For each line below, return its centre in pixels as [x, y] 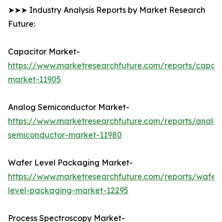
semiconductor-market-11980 [65, 135]
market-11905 [34, 80]
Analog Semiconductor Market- [69, 107]
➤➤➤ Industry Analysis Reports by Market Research [107, 10]
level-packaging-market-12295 [68, 191]
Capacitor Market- [44, 52]
